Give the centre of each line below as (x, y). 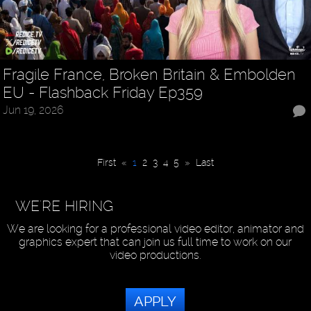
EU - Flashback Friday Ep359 (103, 93)
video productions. (155, 255)
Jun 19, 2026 (34, 110)
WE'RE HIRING (64, 206)
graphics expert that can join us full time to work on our (155, 242)
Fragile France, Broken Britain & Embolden (150, 75)
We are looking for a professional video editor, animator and (155, 229)
